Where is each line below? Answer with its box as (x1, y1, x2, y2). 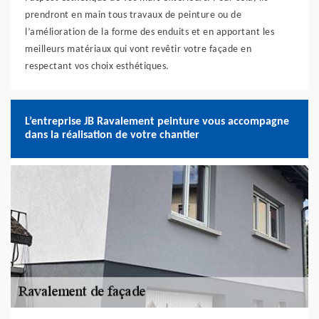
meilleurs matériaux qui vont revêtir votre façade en (25, 44, 251, 55)
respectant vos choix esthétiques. (25, 61, 169, 72)
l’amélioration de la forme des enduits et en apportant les (25, 27, 274, 38)
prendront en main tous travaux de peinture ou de (25, 10, 241, 21)
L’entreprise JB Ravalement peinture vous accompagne (25, 116, 289, 127)
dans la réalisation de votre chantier (25, 130, 199, 141)
